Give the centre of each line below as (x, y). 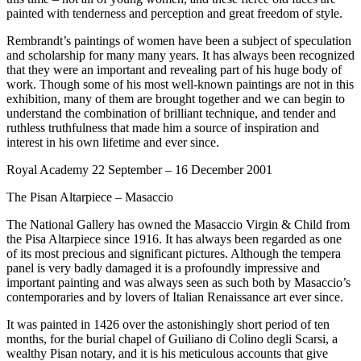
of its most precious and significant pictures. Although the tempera (174, 254)
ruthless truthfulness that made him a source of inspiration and (163, 128)
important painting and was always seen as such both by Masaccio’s (178, 283)
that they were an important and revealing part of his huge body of (174, 70)
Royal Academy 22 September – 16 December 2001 (139, 170)
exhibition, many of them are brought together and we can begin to (176, 99)
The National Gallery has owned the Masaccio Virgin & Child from (178, 225)
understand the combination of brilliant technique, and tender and (171, 114)
